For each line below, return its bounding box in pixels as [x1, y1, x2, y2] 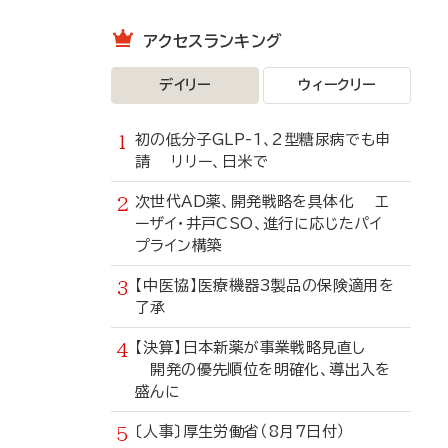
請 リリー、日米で [135, 154, 268, 169]
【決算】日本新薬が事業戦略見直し [135, 340, 381, 355]
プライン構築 [135, 238, 223, 253]
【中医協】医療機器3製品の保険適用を [135, 278, 395, 293]
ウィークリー [298, 78, 376, 92]
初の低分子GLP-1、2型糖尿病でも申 [135, 132, 391, 147]
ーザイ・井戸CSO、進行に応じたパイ [135, 216, 383, 231]
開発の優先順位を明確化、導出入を [135, 362, 391, 377]
